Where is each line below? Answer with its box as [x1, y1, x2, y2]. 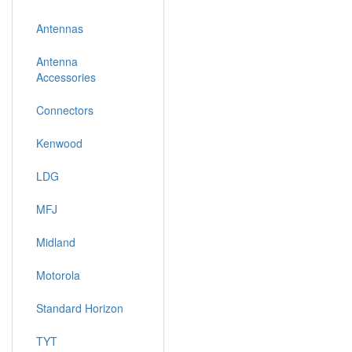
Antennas [36, 20, 83, 36]
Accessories [36, 69, 96, 85]
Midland [36, 234, 75, 250]
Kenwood [36, 135, 82, 151]
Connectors [36, 102, 93, 118]
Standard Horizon [36, 300, 123, 316]
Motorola [36, 267, 80, 283]
